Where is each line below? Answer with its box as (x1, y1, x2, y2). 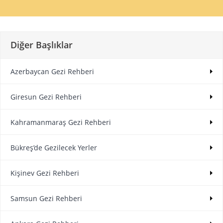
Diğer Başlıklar (10, 39, 73, 51)
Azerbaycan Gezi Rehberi (10, 67, 94, 77)
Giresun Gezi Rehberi (10, 92, 82, 102)
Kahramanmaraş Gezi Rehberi (10, 117, 111, 127)
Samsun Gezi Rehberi (10, 194, 82, 204)
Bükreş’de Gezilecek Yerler (10, 143, 97, 153)
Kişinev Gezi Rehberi (10, 168, 79, 178)
